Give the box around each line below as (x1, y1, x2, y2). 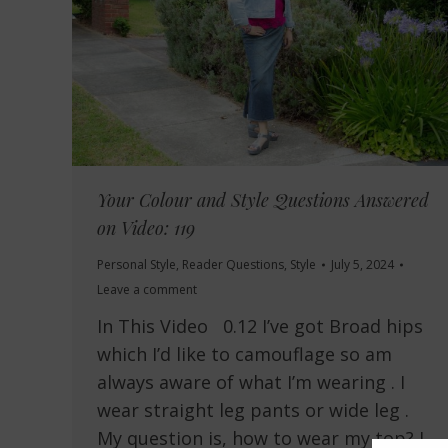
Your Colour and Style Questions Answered (97, 188, 429, 213)
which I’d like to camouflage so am (97, 342, 392, 367)
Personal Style (97, 256, 176, 274)
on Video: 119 (97, 216, 195, 241)
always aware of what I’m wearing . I (97, 370, 405, 395)
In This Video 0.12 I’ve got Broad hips (97, 314, 423, 339)
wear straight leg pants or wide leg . (97, 398, 409, 423)
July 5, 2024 (331, 256, 394, 274)
